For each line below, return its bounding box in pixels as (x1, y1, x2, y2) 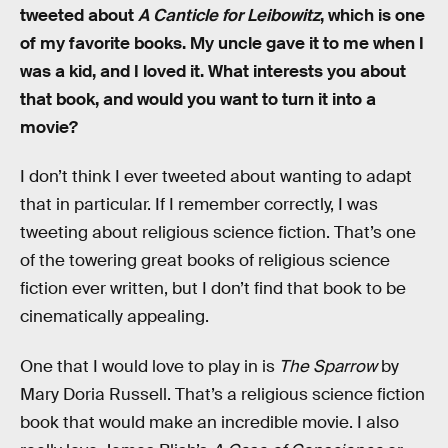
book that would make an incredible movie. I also (20, 411, 399, 433)
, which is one (320, 4, 425, 26)
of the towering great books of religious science (20, 250, 390, 272)
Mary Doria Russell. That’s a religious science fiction (20, 383, 425, 405)
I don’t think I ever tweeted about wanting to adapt (20, 166, 412, 188)
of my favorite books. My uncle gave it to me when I (20, 32, 424, 54)
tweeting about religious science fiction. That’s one (20, 222, 416, 244)
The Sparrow (279, 355, 377, 377)
